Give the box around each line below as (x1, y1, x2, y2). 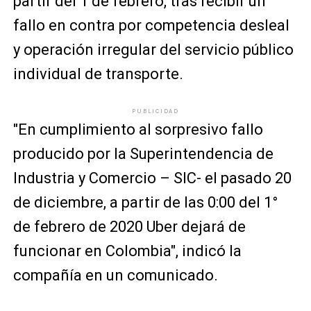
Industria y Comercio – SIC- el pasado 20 (12, 169, 292, 187)
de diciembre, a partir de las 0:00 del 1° (12, 194, 278, 211)
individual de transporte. (12, 65, 183, 83)
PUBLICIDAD (131, 108, 179, 115)
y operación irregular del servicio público (12, 41, 294, 58)
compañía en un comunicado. (12, 267, 218, 284)
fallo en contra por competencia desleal (12, 17, 289, 34)
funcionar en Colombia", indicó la (12, 242, 242, 260)
